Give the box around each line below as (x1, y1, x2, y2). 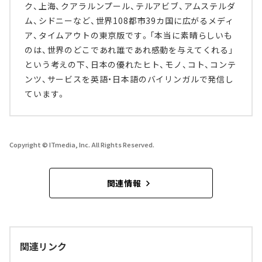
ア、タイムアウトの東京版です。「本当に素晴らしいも (25, 29, 233, 42)
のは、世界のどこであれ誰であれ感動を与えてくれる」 (25, 44, 234, 56)
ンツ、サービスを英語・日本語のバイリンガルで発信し (25, 73, 234, 85)
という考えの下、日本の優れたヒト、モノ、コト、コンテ (25, 58, 236, 71)
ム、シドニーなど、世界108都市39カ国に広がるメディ (25, 15, 234, 27)
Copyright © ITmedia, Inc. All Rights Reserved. (9, 140, 154, 150)
